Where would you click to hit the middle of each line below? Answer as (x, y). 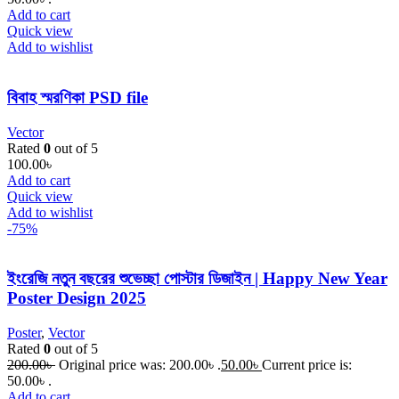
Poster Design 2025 (77, 298)
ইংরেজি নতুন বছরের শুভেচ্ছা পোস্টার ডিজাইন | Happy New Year (197, 279)
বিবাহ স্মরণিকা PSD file (77, 97)
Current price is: (307, 364)
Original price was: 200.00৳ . (140, 364)
